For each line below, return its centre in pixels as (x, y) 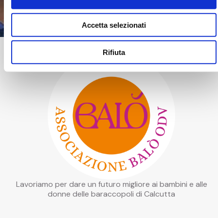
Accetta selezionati (114, 25)
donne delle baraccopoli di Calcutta (111, 194)
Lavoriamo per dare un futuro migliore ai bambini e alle (111, 184)
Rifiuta (114, 52)
